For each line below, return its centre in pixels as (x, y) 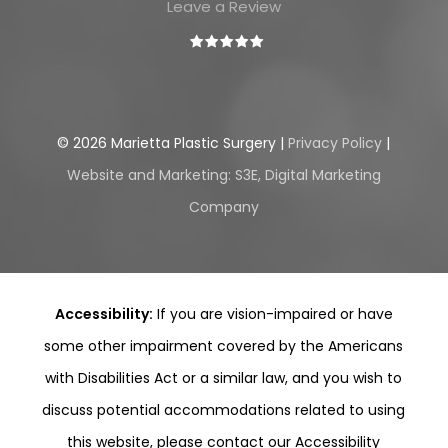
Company (223, 206)
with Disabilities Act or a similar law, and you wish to (224, 378)
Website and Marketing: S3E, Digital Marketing (223, 174)
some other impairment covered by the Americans (224, 346)
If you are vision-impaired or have (272, 314)
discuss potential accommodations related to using (224, 410)
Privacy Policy (335, 142)
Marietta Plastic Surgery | (198, 142)
